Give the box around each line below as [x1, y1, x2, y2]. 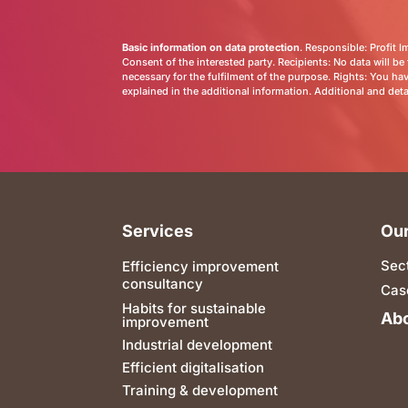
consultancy [122, 274, 204, 292]
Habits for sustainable [122, 299, 267, 317]
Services [122, 220, 194, 240]
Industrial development [122, 335, 273, 353]
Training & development [122, 381, 279, 399]
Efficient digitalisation [122, 358, 265, 376]
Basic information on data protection [122, 41, 301, 55]
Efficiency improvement [122, 257, 280, 275]
